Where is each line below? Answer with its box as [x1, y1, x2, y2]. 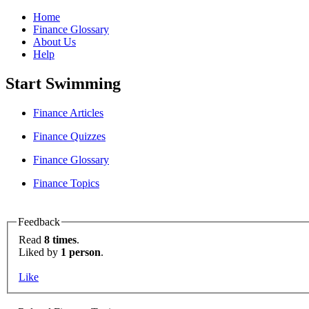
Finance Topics [33, 177, 99, 189]
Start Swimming [6, 74, 121, 92]
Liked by [19, 246, 61, 259]
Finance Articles [33, 106, 103, 119]
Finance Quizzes [33, 130, 106, 142]
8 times [44, 234, 77, 246]
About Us [33, 36, 76, 48]
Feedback [18, 215, 60, 228]
